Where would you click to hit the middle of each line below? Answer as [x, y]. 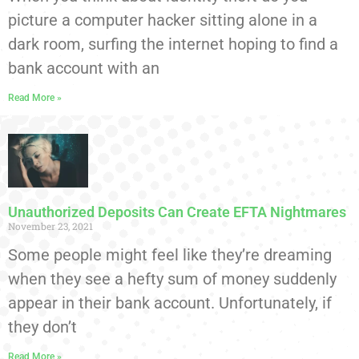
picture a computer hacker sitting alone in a [163, 20]
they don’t [42, 327]
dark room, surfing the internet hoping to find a [173, 44]
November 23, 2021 [50, 226]
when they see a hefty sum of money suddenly [172, 278]
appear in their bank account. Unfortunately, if [170, 303]
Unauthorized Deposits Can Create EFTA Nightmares [177, 212]
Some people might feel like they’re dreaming [170, 254]
